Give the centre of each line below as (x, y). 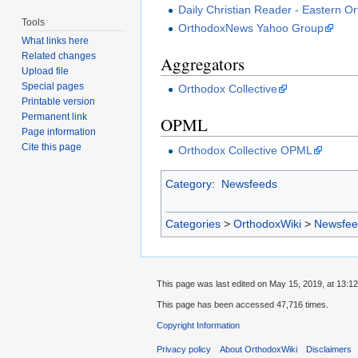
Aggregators (203, 64)
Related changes (59, 56)
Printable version (59, 102)
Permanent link (55, 117)
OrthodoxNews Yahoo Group (251, 28)
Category (189, 183)
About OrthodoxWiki (259, 350)
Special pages (53, 87)
